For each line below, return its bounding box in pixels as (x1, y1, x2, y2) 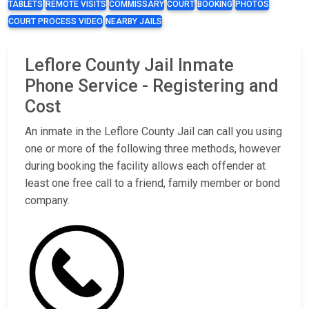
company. (25, 194, 70, 208)
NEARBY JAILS (106, 17, 162, 27)
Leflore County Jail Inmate (25, 55, 234, 76)
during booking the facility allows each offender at (25, 159, 266, 173)
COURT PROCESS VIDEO (8, 17, 103, 27)
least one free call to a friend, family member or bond (25, 177, 280, 190)
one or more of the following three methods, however (25, 142, 281, 156)
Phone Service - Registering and (25, 76, 279, 97)
